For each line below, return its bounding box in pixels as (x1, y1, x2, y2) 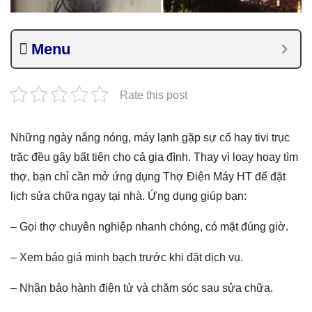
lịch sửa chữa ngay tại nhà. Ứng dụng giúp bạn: (10, 189, 247, 202)
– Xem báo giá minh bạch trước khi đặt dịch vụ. (10, 251, 243, 263)
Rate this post (120, 88, 187, 101)
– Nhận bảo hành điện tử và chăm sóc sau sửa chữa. (10, 281, 273, 294)
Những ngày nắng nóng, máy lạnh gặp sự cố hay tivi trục (10, 131, 290, 143)
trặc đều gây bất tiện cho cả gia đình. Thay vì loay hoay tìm (10, 150, 298, 163)
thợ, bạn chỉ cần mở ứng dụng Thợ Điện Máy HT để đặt (10, 170, 286, 182)
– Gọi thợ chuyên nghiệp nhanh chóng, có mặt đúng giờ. (10, 220, 288, 233)
